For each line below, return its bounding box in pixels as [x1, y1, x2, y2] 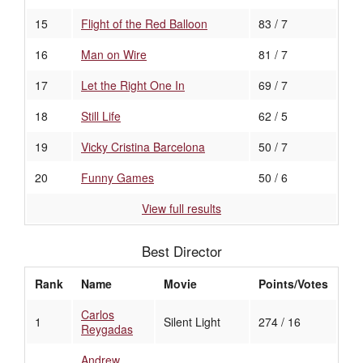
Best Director [141, 241, 222, 262]
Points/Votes [258, 275, 328, 293]
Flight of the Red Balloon [81, 15, 207, 32]
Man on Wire [81, 46, 147, 63]
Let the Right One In [81, 77, 185, 94]
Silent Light [164, 314, 220, 331]
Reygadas [81, 321, 133, 338]
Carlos [81, 306, 114, 323]
